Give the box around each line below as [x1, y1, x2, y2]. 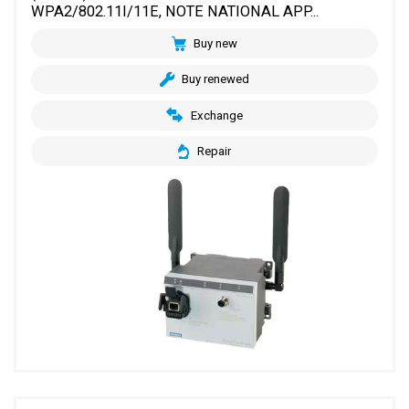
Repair [196, 144, 231, 159]
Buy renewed [182, 72, 250, 87]
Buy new [194, 37, 238, 51]
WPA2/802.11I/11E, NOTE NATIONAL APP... [31, 2, 320, 20]
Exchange [190, 108, 243, 122]
